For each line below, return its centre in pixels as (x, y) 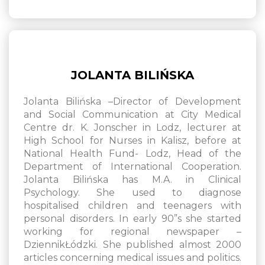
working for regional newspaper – (132, 232)
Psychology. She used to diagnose (132, 193)
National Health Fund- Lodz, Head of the (132, 154)
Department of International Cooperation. (132, 167)
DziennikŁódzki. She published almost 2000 (132, 245)
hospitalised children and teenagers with (132, 206)
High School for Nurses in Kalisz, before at (132, 141)
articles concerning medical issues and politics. (132, 258)
